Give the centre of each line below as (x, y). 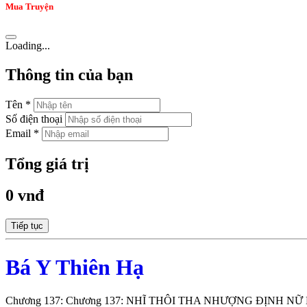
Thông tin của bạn (69, 74)
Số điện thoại (34, 119)
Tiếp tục (27, 226)
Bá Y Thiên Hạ (75, 267)
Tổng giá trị (47, 163)
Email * (22, 133)
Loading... (28, 45)
